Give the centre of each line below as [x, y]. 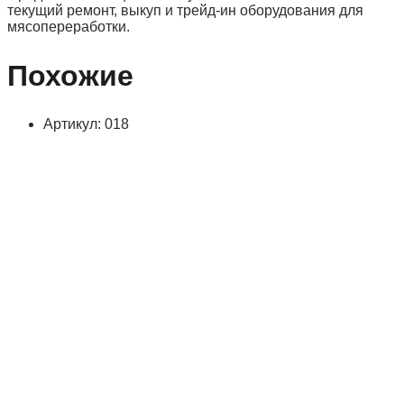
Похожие [70, 75]
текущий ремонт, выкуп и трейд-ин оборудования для [185, 11]
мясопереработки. [69, 27]
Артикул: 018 [86, 124]
